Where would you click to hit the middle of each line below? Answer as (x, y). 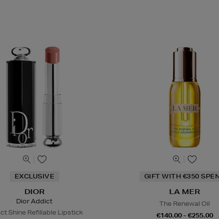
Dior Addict (34, 201)
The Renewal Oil (185, 203)
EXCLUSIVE (34, 176)
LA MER (185, 191)
